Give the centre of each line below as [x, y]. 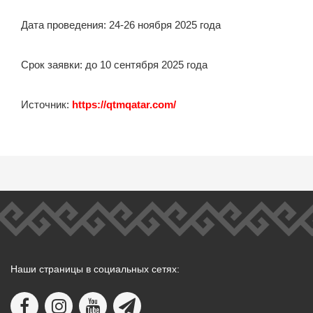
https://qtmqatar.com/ [124, 104]
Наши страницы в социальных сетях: [95, 269]
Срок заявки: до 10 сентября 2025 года [114, 65]
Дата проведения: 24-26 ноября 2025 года [121, 25]
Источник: [46, 104]
